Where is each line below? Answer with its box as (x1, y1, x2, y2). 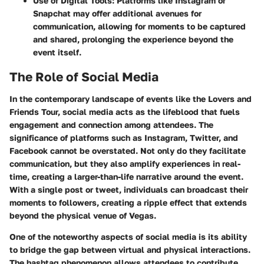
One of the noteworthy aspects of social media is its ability (9, 232, 247, 242)
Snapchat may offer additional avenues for (33, 8, 202, 18)
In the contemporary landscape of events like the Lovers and (9, 94, 252, 104)
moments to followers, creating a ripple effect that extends (9, 197, 247, 208)
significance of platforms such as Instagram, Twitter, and (9, 133, 238, 143)
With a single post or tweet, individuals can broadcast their (9, 184, 248, 195)
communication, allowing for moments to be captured (33, 21, 246, 31)
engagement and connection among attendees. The (9, 120, 213, 130)
